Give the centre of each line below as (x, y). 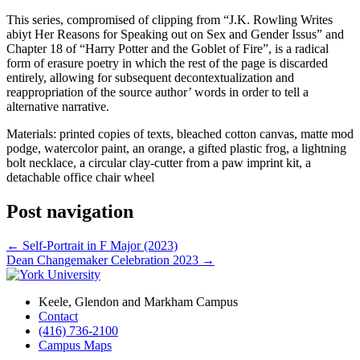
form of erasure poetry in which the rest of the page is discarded (167, 63)
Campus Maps (75, 346)
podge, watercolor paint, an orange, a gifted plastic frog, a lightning (176, 149)
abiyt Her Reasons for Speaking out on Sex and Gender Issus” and (175, 35)
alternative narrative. (58, 107)
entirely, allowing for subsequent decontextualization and (150, 78)
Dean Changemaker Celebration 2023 (104, 260)
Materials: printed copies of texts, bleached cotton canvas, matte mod (180, 134)
